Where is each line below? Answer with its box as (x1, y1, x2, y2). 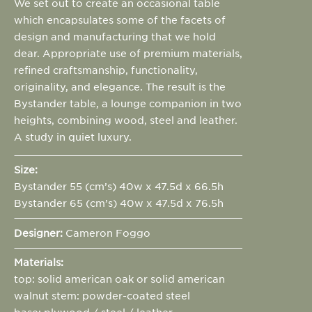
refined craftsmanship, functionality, (14, 63, 198, 77)
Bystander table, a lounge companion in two (14, 97, 242, 110)
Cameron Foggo (65, 226, 150, 239)
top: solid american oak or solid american (14, 272, 225, 285)
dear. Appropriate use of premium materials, (14, 47, 242, 60)
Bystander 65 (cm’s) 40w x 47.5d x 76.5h (14, 196, 224, 210)
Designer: (14, 226, 65, 239)
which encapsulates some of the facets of (14, 13, 226, 26)
